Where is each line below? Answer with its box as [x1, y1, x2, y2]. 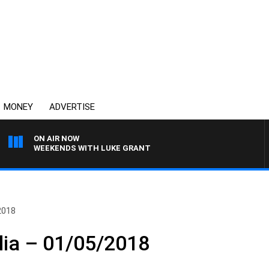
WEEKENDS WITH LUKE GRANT [34, 144, 151, 153]
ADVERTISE [49, 101, 95, 112]
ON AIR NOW [34, 134, 79, 143]
